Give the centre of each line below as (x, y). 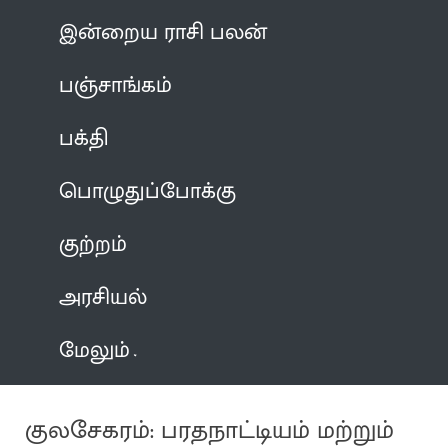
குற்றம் (93, 244)
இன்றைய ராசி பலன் (163, 32)
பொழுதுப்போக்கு (148, 191)
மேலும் (95, 350)
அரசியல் (103, 297)
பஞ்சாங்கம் (116, 85)
